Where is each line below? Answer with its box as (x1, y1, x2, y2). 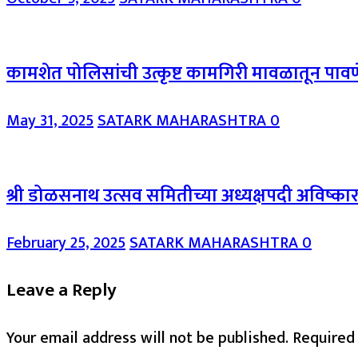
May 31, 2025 (6, 107, 93, 135)
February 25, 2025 (6, 229, 125, 257)
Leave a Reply (6, 275, 117, 306)
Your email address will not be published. (6, 324, 288, 352)
